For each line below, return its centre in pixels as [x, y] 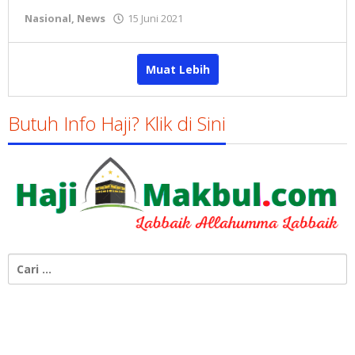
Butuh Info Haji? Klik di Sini [117, 123]
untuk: [26, 277]
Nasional [48, 18]
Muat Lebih [177, 69]
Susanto [212, 47]
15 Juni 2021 [155, 18]
